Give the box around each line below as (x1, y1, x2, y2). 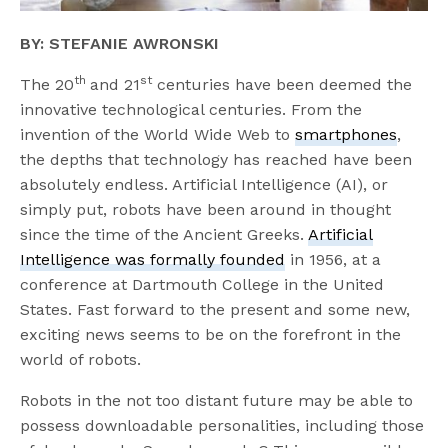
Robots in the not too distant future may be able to (20, 390, 414, 410)
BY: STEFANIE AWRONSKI (20, 33, 220, 53)
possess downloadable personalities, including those (20, 415, 425, 435)
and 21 (90, 74, 141, 94)
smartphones (295, 124, 398, 144)
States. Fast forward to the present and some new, (20, 299, 411, 319)
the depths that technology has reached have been (20, 149, 413, 169)
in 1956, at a (285, 249, 382, 269)
